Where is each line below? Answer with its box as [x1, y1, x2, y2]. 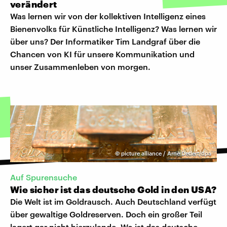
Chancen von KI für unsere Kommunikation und [10, 49, 195, 59]
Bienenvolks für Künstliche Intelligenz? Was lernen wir [10, 23, 217, 33]
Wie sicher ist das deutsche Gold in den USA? [10, 184, 217, 196]
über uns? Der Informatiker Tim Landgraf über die [10, 36, 200, 46]
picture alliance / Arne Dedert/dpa [121, 149, 211, 157]
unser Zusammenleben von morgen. [10, 61, 150, 71]
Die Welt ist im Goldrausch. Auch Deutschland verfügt [10, 197, 216, 207]
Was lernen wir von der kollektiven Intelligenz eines [10, 11, 206, 21]
